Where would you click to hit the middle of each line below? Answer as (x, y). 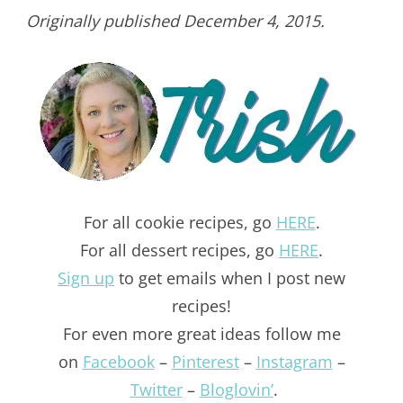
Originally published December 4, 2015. (175, 21)
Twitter (156, 390)
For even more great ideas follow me (201, 334)
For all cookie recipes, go (179, 223)
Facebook (118, 362)
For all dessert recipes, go (179, 251)
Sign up (86, 278)
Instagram (294, 362)
